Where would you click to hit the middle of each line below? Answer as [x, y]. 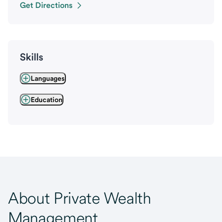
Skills [31, 57]
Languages [48, 78]
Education [47, 100]
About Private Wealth [80, 198]
